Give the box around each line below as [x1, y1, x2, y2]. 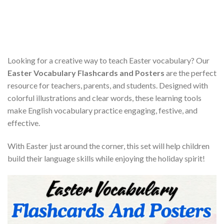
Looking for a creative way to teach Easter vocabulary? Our [7, 55, 209, 65]
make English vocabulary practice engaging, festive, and [7, 105, 197, 115]
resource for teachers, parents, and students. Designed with [7, 80, 208, 90]
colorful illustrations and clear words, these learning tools [7, 93, 201, 103]
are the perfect [164, 68, 216, 78]
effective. [7, 118, 40, 128]
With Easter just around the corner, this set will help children [7, 141, 209, 151]
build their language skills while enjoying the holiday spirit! [7, 153, 205, 163]
